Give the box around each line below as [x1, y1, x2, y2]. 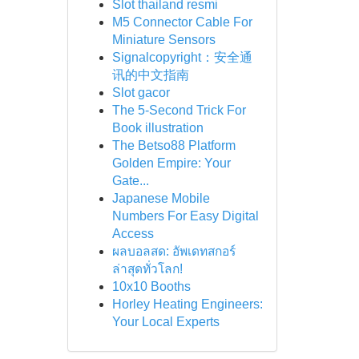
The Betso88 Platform [111, 139, 236, 152]
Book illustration [111, 121, 204, 135]
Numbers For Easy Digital [111, 209, 259, 223]
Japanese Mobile [111, 192, 210, 205]
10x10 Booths [111, 280, 191, 293]
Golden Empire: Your [111, 156, 231, 170]
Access [111, 227, 154, 240]
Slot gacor [111, 86, 170, 99]
